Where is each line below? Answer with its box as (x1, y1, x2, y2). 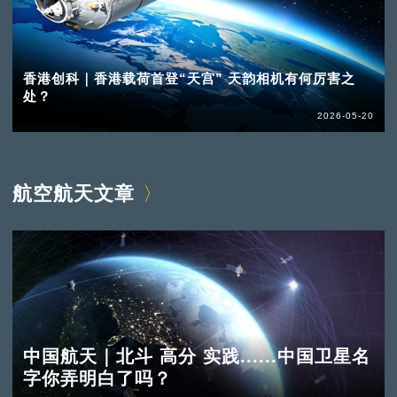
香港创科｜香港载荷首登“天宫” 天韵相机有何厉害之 (22, 71, 355, 87)
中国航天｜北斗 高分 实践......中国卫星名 (22, 346, 370, 367)
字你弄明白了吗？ (22, 369, 172, 389)
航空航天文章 (12, 182, 135, 205)
